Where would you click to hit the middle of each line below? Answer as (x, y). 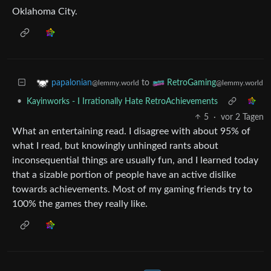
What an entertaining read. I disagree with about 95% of (131, 131)
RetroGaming (191, 83)
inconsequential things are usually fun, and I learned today (135, 160)
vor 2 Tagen (242, 117)
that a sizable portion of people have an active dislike (124, 175)
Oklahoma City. (45, 11)
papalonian (72, 83)
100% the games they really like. (80, 204)
